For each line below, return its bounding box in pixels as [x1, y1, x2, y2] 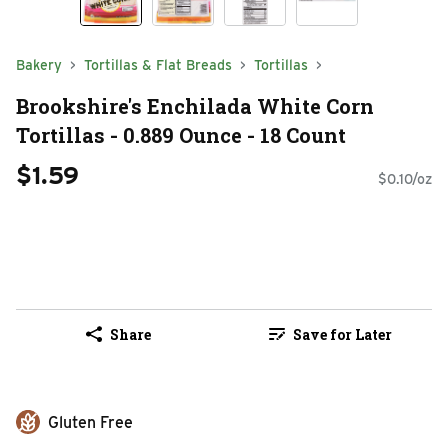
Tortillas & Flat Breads [84, 57, 232, 73]
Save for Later [292, 324, 392, 344]
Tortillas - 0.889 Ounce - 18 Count [16, 121, 346, 148]
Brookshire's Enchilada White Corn [16, 92, 374, 119]
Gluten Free [48, 413, 133, 433]
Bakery [16, 57, 62, 73]
